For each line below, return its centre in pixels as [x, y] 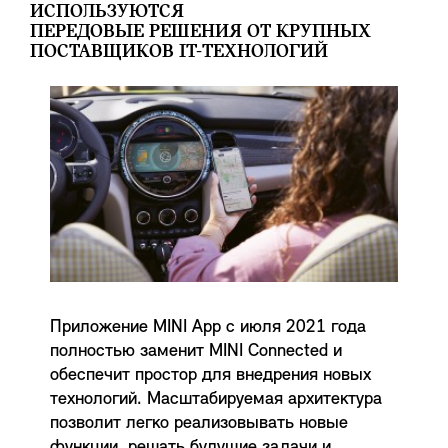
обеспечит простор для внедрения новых [210, 375]
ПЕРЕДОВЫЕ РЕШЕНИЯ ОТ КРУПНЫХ [200, 31]
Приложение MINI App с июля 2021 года [208, 327]
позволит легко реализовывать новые [199, 423]
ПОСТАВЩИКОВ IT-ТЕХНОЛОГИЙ [179, 51]
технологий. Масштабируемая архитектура [216, 399]
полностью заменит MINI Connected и [196, 351]
